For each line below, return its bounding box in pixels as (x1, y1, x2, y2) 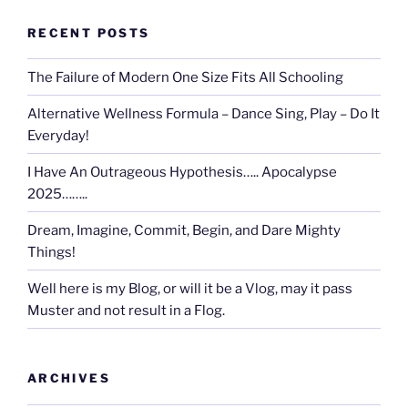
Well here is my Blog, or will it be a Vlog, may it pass (27, 280, 352, 297)
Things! (27, 243, 76, 260)
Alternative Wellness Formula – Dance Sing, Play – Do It (27, 105, 380, 122)
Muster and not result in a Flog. (27, 301, 225, 319)
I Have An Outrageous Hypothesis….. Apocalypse (27, 163, 337, 180)
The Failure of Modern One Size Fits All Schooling (27, 68, 343, 86)
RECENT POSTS (27, 25, 150, 40)
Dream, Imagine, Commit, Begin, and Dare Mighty (27, 221, 341, 239)
